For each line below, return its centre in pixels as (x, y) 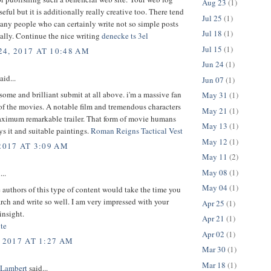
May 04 (215, 188)
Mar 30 (214, 250)
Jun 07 (213, 80)
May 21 (215, 110)
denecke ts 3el (125, 35)
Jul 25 (212, 18)
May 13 (215, 126)
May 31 (215, 95)
